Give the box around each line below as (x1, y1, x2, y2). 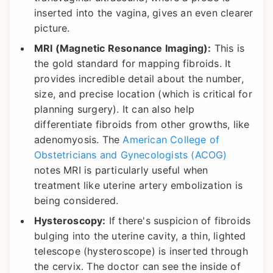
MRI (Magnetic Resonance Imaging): (34, 42, 211, 55)
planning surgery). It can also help (34, 103, 194, 116)
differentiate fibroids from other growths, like (34, 118, 250, 131)
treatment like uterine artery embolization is (34, 179, 243, 192)
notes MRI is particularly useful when (34, 164, 208, 177)
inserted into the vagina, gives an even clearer (34, 7, 253, 19)
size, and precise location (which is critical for (34, 88, 252, 101)
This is (211, 42, 245, 55)
